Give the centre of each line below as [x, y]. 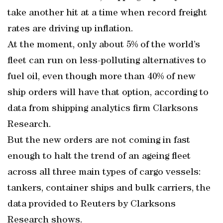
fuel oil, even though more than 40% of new [102, 77]
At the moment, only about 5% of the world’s [104, 45]
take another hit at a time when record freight [107, 13]
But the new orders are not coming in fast [99, 141]
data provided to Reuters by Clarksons [92, 205]
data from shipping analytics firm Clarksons [103, 109]
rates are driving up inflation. [70, 29]
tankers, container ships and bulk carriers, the [109, 189]
